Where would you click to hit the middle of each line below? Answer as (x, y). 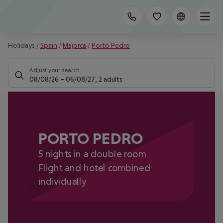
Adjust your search (55, 70)
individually (62, 181)
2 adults (111, 79)
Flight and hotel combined (94, 167)
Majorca (74, 45)
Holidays (21, 45)
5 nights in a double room (92, 154)
